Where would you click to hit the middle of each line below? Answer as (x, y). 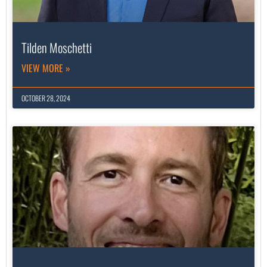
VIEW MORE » (46, 68)
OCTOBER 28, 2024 (46, 98)
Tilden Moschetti (57, 48)
